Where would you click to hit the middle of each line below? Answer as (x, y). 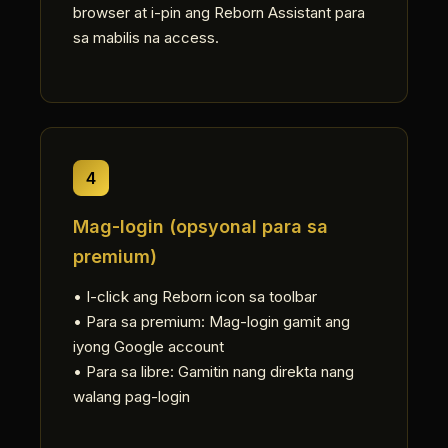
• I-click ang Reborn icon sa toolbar (195, 296)
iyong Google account (148, 346)
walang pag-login (131, 396)
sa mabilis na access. (146, 37)
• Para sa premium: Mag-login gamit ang (211, 321)
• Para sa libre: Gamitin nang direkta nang (213, 371)
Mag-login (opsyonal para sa (200, 226)
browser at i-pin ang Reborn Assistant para (219, 12)
